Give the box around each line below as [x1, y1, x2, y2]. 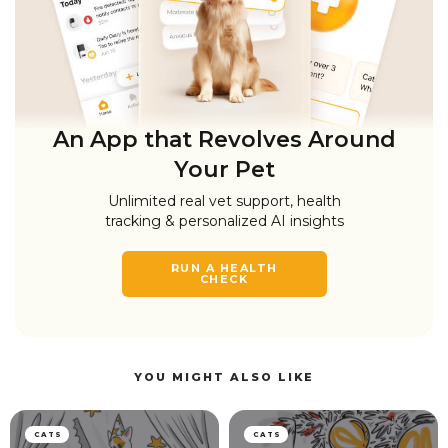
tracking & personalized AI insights [104, 212, 344, 231]
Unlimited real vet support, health [107, 192, 341, 211]
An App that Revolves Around [52, 126, 396, 154]
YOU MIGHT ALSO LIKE [134, 370, 314, 385]
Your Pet [173, 156, 275, 184]
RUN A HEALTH [170, 261, 278, 276]
